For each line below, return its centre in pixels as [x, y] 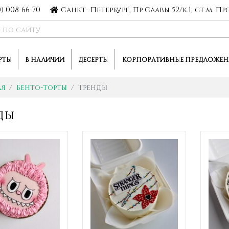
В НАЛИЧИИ [45, 60]
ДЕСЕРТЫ [93, 60]
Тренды [93, 87]
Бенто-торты [41, 87]
